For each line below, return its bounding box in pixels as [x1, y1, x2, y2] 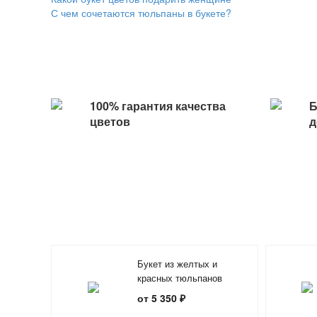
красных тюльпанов [137, 271, 222, 285]
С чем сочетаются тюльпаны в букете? [51, 6, 231, 21]
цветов [90, 113, 130, 130]
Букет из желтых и [137, 257, 217, 271]
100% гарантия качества [90, 98, 226, 115]
